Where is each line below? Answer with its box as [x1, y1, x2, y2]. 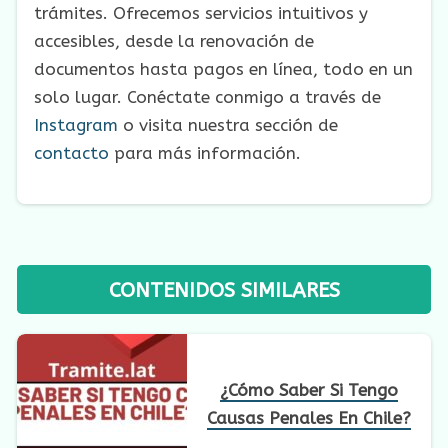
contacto [34, 143, 109, 164]
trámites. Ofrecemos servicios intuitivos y [34, 3, 368, 24]
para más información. [109, 143, 301, 164]
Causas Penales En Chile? [207, 407, 412, 428]
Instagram [34, 115, 118, 136]
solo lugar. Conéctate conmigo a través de [34, 87, 381, 108]
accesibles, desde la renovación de [34, 31, 314, 52]
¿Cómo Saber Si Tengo [220, 379, 399, 400]
